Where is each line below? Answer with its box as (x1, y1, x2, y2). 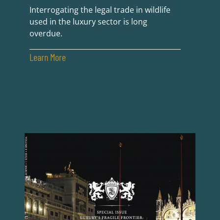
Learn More (29, 51, 66, 63)
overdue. (29, 28, 66, 39)
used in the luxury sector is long (29, 16, 147, 27)
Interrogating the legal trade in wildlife (29, 4, 170, 16)
